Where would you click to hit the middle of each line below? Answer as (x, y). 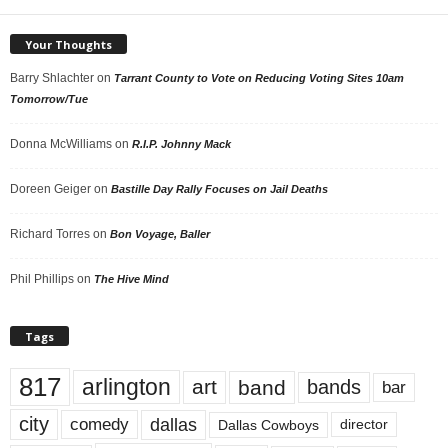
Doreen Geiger (50, 189)
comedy (99, 424)
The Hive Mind (131, 279)
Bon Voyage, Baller (160, 234)
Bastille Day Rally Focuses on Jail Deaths (219, 189)
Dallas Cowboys (268, 424)
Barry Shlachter (52, 78)
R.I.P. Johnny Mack (181, 144)
